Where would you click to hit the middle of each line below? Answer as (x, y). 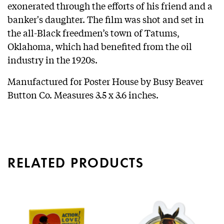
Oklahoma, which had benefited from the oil (100, 46)
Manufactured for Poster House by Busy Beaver (105, 81)
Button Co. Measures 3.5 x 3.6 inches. (83, 94)
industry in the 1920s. (53, 59)
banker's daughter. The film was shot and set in (106, 19)
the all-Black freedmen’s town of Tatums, (93, 32)
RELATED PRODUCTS (75, 161)
